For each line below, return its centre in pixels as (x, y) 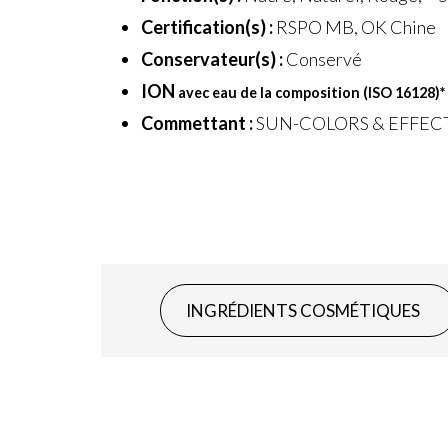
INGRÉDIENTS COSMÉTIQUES (303, 310)
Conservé (322, 59)
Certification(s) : (206, 27)
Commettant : (196, 123)
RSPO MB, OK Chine (354, 27)
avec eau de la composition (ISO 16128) (308, 92)
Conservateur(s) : (211, 59)
